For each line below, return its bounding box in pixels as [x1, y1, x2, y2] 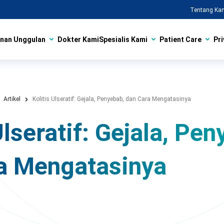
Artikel [3, 95, 20, 102]
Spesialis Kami [99, 35, 147, 43]
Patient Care [159, 35, 201, 43]
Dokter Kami [57, 35, 99, 43]
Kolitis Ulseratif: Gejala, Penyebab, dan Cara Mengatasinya [32, 95, 191, 102]
